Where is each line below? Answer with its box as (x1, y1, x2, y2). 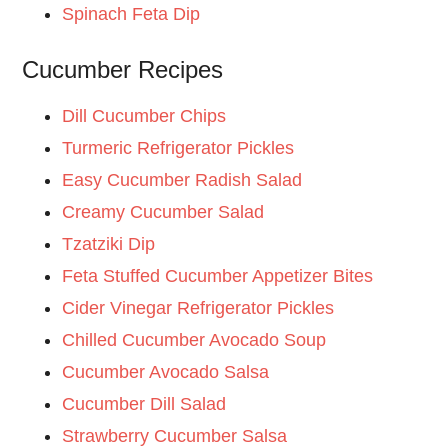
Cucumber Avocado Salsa (62, 362, 270, 383)
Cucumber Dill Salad (62, 394, 227, 415)
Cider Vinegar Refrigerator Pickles (62, 298, 335, 319)
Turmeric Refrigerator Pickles (62, 138, 295, 159)
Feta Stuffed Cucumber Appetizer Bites (62, 266, 374, 287)
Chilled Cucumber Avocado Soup (62, 330, 327, 351)
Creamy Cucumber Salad (62, 202, 265, 223)
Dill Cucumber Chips (62, 106, 227, 127)
